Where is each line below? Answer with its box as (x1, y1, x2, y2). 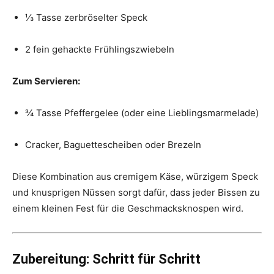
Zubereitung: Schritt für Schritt (12, 251, 201, 267)
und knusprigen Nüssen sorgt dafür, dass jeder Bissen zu (12, 186, 260, 198)
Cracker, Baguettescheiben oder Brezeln (25, 138, 201, 150)
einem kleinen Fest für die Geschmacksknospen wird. (12, 202, 243, 214)
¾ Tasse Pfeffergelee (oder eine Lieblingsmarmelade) (25, 106, 259, 119)
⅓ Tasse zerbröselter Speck (25, 11, 147, 23)
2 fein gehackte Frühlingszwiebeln (25, 43, 174, 55)
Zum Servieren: (12, 75, 80, 87)
